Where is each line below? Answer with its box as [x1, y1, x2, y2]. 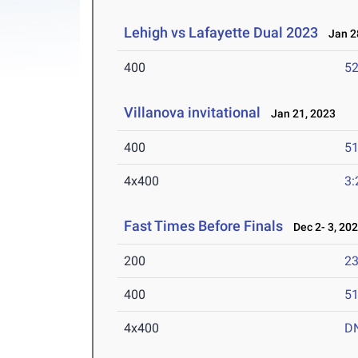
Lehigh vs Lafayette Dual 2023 [124, 24, 319, 42]
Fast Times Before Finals [124, 217, 284, 235]
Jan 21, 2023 [264, 107, 336, 121]
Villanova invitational [124, 104, 261, 121]
